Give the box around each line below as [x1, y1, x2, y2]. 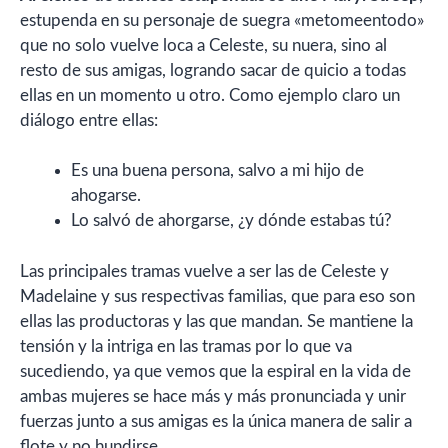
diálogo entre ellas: [20, 111, 158, 129]
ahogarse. [71, 187, 141, 205]
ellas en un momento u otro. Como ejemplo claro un [20, 86, 400, 104]
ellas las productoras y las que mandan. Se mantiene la [20, 312, 413, 330]
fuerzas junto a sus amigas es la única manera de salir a [20, 412, 412, 430]
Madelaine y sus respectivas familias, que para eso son [20, 287, 415, 305]
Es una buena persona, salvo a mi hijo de [71, 162, 364, 180]
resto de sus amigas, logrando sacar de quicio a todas [20, 61, 406, 79]
